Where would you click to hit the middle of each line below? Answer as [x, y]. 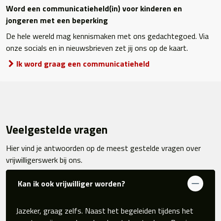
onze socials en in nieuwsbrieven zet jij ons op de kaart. [98, 48]
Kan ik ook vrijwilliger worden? [72, 183]
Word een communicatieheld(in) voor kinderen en [94, 9]
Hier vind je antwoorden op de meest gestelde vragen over [103, 148]
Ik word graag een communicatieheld [83, 64]
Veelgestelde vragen [57, 130]
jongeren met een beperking [57, 20]
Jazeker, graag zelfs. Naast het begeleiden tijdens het [105, 210]
